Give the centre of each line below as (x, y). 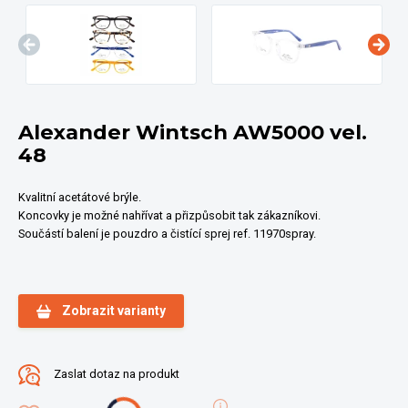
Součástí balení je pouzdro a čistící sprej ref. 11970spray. (170, 234)
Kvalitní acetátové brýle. (80, 197)
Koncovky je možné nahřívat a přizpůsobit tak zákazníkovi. (169, 215)
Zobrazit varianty (114, 311)
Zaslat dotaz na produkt (115, 374)
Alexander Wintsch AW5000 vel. (193, 132)
